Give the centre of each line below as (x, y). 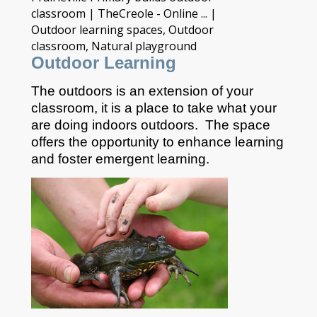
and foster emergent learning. (120, 198)
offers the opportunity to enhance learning (157, 181)
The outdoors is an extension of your (142, 130)
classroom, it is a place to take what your (154, 147)
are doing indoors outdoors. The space (150, 164)
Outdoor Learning (103, 102)
